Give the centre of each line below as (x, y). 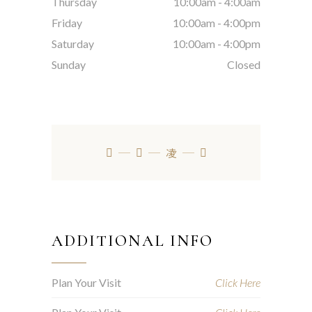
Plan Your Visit (86, 282)
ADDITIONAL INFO (133, 241)
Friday (67, 22)
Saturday (73, 43)
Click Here (238, 282)
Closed (244, 64)
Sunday (69, 64)
